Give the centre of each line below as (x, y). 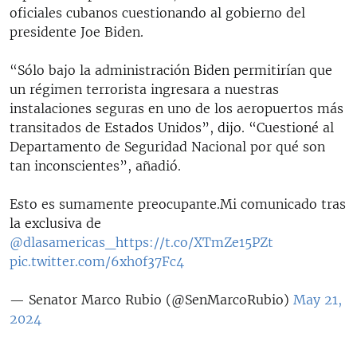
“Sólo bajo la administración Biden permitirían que (171, 70)
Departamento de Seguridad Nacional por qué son (167, 146)
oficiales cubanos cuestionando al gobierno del (157, 12)
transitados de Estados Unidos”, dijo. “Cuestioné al (172, 127)
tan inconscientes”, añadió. (95, 165)
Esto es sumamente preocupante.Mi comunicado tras (178, 204)
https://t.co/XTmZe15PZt (194, 242)
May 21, (318, 299)
